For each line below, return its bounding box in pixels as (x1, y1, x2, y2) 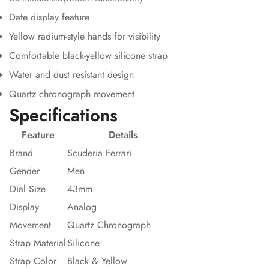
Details (108, 128, 138, 142)
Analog (67, 200, 97, 214)
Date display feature (9, 10, 89, 25)
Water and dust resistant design (9, 68, 134, 82)
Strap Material (10, 236, 66, 250)
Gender (10, 164, 40, 178)
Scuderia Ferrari (67, 146, 131, 160)
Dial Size (10, 182, 46, 196)
